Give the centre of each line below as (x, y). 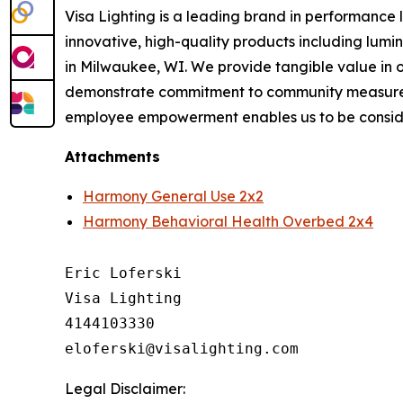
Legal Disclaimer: (125, 388)
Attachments (112, 156)
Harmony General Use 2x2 (173, 196)
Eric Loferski (123, 273)
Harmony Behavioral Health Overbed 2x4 (228, 221)
